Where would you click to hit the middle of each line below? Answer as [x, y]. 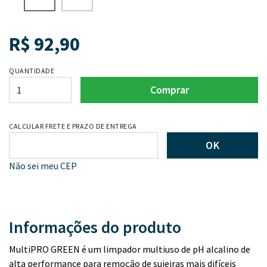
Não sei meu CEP [43, 166]
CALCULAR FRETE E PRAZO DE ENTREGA [73, 126]
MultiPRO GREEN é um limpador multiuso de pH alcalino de [130, 249]
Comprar [169, 90]
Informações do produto [95, 227]
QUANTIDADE [32, 71]
